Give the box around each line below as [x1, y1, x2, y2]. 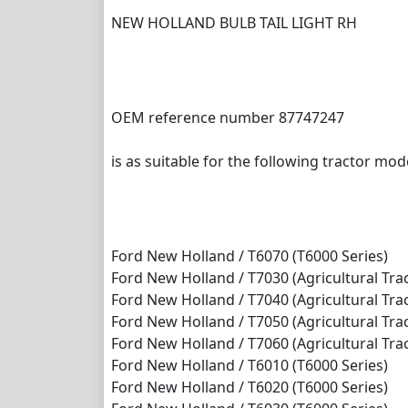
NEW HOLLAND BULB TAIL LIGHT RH [111, 12, 357, 33]
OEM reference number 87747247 [111, 107, 344, 127]
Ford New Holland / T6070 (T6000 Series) [111, 245, 388, 266]
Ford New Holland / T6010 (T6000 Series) [111, 354, 388, 375]
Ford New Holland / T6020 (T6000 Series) [111, 376, 388, 397]
